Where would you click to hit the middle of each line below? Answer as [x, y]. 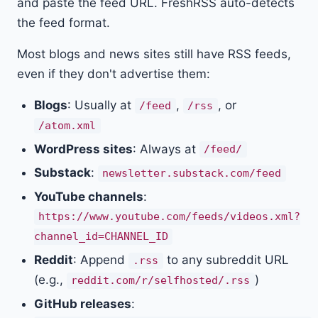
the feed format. [64, 23]
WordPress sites [83, 149]
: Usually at [101, 105]
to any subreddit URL [226, 260]
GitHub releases [83, 304]
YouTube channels [89, 196]
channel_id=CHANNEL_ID [101, 237]
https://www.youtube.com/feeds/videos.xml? [170, 217]
